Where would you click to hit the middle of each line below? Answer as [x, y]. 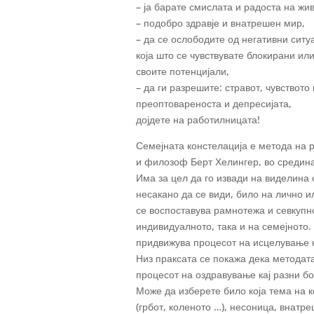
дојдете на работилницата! [198, 120]
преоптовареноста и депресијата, [214, 104]
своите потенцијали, [183, 71]
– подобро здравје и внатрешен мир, [221, 23]
